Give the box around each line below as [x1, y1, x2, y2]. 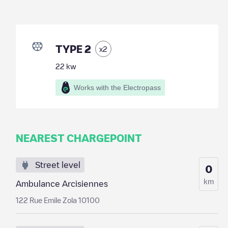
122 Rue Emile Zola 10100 [15, 196, 100, 204]
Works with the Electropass [73, 83, 161, 92]
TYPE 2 [55, 44, 91, 54]
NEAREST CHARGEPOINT [15, 133, 142, 143]
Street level [35, 161, 80, 169]
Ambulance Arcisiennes [15, 180, 108, 188]
